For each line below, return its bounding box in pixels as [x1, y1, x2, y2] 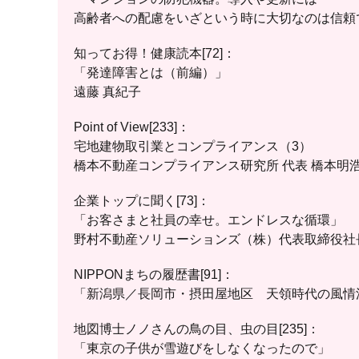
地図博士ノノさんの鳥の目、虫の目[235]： [74, 322, 320, 336]
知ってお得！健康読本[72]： [74, 46, 236, 60]
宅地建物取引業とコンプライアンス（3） [74, 139, 312, 153]
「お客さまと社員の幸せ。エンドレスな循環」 [74, 213, 343, 227]
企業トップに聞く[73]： [74, 194, 210, 208]
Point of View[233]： [74, 120, 190, 134]
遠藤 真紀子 [74, 85, 141, 99]
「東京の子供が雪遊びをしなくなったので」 [74, 341, 330, 355]
